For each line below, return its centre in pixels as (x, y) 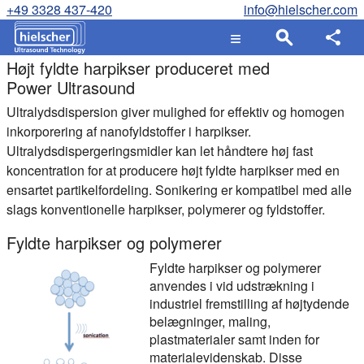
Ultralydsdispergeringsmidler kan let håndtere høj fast (160, 151)
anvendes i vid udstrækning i (232, 286)
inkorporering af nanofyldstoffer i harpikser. (129, 131)
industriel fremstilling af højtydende (249, 303)
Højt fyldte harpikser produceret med (138, 68)
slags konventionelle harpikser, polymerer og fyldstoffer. (166, 209)
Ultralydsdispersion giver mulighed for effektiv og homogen (175, 112)
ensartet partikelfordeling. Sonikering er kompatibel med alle (179, 190)
